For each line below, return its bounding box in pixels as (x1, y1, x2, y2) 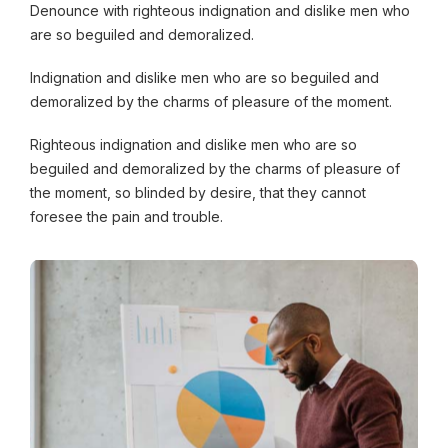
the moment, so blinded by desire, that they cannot (30, 184, 366, 202)
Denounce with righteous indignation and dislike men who (30, 2, 410, 20)
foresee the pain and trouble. (30, 208, 223, 226)
